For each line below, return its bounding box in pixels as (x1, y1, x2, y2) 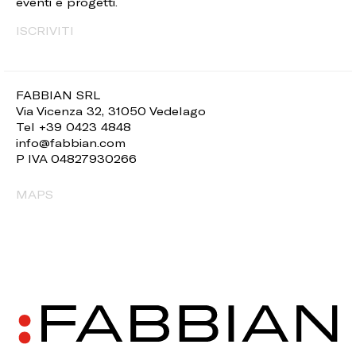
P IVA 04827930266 (16, 152, 137, 166)
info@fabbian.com (16, 136, 126, 150)
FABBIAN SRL (16, 88, 100, 103)
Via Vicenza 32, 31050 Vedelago (16, 104, 206, 118)
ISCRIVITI (16, 24, 74, 38)
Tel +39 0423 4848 (16, 120, 131, 134)
